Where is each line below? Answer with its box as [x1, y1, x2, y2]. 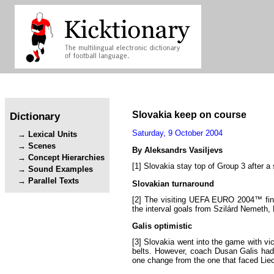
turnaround [172, 179, 214, 188]
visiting [160, 194, 186, 204]
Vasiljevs [189, 146, 223, 155]
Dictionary [10, 109, 60, 122]
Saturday [132, 128, 163, 138]
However [154, 246, 185, 256]
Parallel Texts [28, 176, 80, 186]
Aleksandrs [144, 146, 187, 155]
